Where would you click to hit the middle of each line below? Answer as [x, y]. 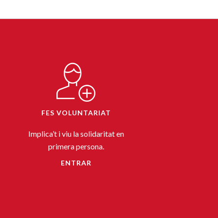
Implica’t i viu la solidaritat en [76, 133]
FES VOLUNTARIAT [76, 112]
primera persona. [76, 146]
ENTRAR [76, 163]
